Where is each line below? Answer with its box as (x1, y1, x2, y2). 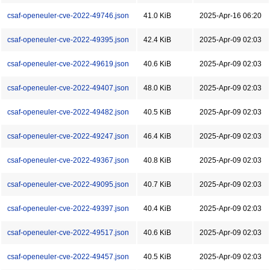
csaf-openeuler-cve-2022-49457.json (7, 253, 129, 261)
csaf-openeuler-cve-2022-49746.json (7, 11, 129, 20)
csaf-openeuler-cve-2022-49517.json (7, 228, 129, 237)
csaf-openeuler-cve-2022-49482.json (7, 108, 129, 116)
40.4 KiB (143, 204, 171, 213)
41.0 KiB (143, 11, 171, 20)
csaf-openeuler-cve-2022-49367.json (7, 156, 129, 165)
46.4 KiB (143, 132, 171, 140)
